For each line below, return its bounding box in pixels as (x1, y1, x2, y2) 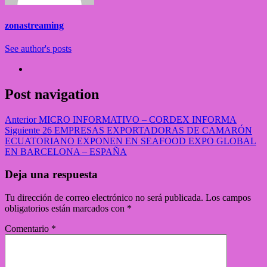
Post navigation (5, 86, 99, 102)
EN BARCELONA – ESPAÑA (5, 146, 127, 157)
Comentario (5, 223, 51, 234)
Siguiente (5, 125, 40, 135)
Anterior (5, 114, 36, 125)
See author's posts (5, 43, 72, 54)
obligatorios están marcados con (5, 203, 127, 214)
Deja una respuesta (5, 168, 98, 181)
